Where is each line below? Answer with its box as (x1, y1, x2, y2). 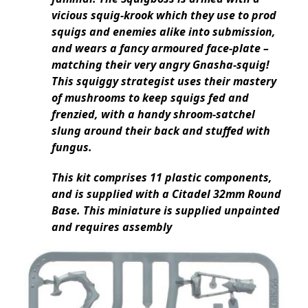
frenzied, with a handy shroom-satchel (52, 107, 255, 122)
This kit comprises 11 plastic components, (52, 170, 272, 186)
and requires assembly (52, 219, 172, 235)
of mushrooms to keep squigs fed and (52, 90, 249, 106)
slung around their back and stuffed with (52, 123, 270, 139)
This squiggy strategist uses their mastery (52, 74, 276, 89)
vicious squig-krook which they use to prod (52, 8, 276, 23)
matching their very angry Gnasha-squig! (52, 57, 269, 73)
